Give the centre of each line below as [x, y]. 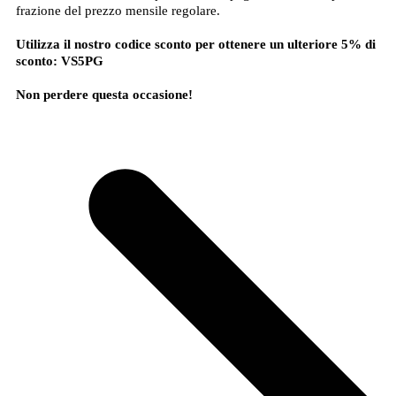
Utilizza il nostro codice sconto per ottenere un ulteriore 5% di [195, 44]
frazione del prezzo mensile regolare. [118, 11]
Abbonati [198, 125]
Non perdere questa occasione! [104, 95]
